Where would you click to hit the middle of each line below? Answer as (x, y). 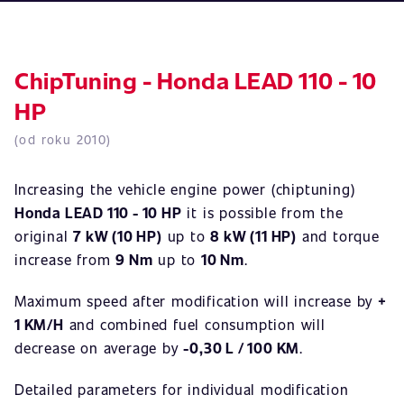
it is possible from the (262, 212)
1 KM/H (39, 324)
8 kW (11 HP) (254, 236)
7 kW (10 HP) (118, 236)
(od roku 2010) (63, 139)
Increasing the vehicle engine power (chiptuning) (185, 189)
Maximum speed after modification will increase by (196, 301)
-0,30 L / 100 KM (242, 348)
